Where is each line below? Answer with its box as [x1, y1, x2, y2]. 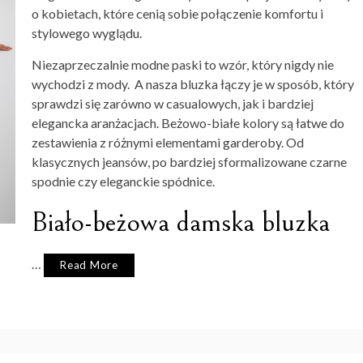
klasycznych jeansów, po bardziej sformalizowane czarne [32, 154, 347, 170]
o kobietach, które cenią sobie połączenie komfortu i [32, 6, 323, 22]
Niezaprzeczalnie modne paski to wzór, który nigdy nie [32, 57, 334, 73]
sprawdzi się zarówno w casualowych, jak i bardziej [32, 96, 314, 112]
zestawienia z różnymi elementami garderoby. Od [32, 135, 304, 151]
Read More [60, 258, 119, 272]
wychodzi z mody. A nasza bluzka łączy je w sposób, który [32, 76, 354, 92]
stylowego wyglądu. [32, 25, 142, 41]
